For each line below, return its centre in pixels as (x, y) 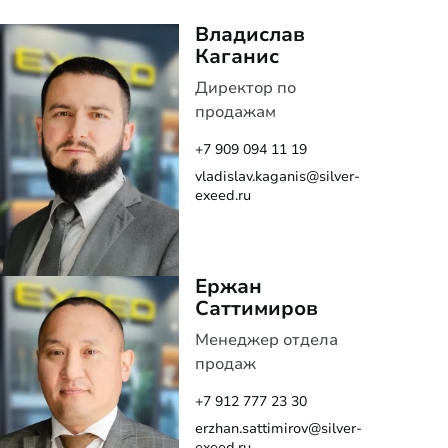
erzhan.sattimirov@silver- (278, 428)
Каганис (236, 56)
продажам (235, 112)
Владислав (249, 34)
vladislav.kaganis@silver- (277, 176)
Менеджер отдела (266, 339)
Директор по (245, 88)
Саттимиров (256, 308)
